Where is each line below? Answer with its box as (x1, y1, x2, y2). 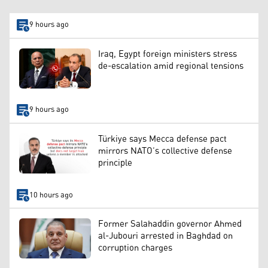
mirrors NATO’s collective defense (98, 142, 232, 160)
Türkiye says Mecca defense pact (98, 130, 227, 148)
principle (98, 154, 132, 172)
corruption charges (98, 239, 172, 257)
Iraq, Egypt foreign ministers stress (98, 45, 237, 63)
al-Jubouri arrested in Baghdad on (98, 227, 233, 245)
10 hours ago (29, 187, 73, 203)
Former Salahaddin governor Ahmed (98, 215, 242, 233)
